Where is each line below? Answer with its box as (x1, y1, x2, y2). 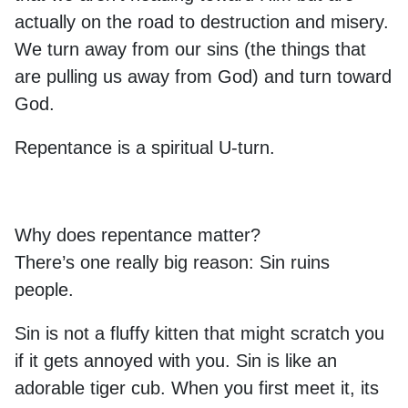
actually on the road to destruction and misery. (15, 12, 389, 32)
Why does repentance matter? (15, 225, 266, 245)
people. (15, 280, 79, 300)
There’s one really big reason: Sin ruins (15, 252, 330, 272)
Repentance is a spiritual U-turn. (15, 138, 275, 158)
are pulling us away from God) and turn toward (15, 66, 392, 87)
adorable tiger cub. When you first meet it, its (15, 378, 379, 398)
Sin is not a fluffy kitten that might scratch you (15, 323, 384, 343)
